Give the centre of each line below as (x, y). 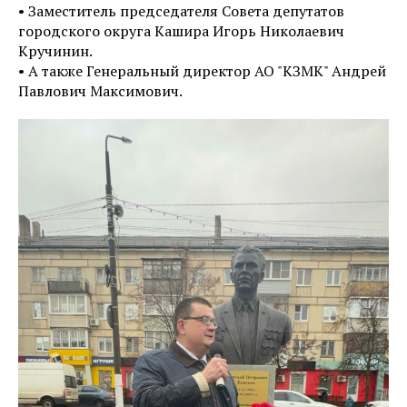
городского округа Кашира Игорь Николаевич (181, 31)
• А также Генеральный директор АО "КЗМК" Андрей (202, 71)
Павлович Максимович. (100, 91)
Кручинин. (55, 51)
